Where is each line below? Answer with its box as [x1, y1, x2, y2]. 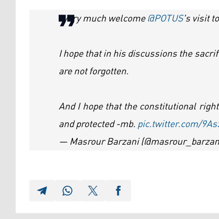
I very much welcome [59, 9, 147, 28]
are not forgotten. [59, 62, 129, 81]
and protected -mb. [59, 115, 137, 134]
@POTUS [147, 9, 183, 28]
